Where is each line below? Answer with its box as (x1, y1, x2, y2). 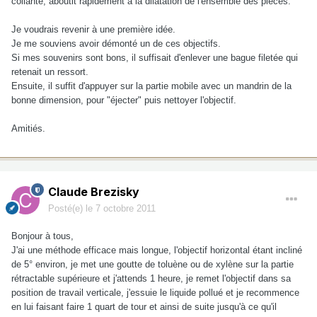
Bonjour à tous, (11, 231, 74, 242)
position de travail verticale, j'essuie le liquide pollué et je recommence (11, 287, 299, 299)
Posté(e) (48, 203, 86, 214)
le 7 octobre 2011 (86, 203, 156, 214)
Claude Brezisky (48, 185, 139, 200)
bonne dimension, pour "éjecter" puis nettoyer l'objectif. (11, 95, 236, 106)
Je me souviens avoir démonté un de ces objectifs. (11, 38, 221, 50)
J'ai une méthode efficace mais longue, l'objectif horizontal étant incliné (11, 245, 302, 256)
